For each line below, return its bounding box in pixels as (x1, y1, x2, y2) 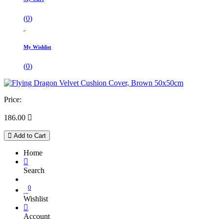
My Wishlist (23, 44, 51, 50)
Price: (4, 95, 22, 104)
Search (23, 166, 44, 175)
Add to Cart (12, 131, 46, 139)
